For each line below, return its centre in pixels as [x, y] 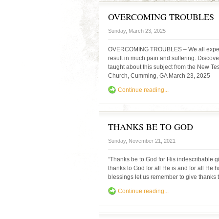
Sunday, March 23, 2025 [137, 31]
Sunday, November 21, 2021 [142, 141]
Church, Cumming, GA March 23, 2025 [162, 76]
